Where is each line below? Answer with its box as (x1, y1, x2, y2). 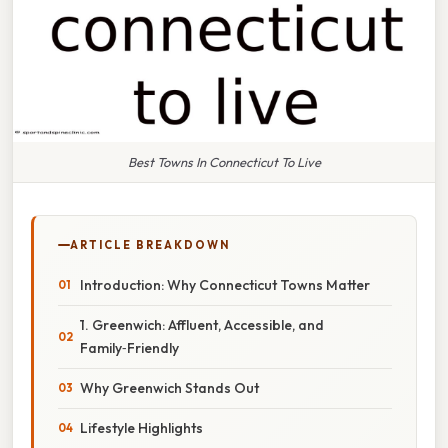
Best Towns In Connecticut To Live (127, 153, 321, 170)
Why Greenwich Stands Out (80, 378, 259, 397)
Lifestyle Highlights (80, 418, 203, 437)
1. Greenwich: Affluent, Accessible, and (80, 315, 324, 334)
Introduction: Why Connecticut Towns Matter (80, 275, 370, 294)
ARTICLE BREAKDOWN (70, 237, 230, 252)
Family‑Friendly (80, 338, 179, 357)
